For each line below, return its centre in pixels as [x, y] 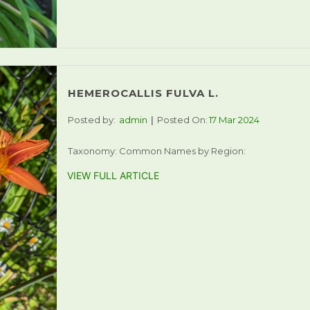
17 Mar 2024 [234, 120]
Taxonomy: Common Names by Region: [156, 151]
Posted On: [182, 120]
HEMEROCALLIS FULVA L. [143, 93]
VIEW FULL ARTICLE [113, 176]
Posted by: [91, 120]
